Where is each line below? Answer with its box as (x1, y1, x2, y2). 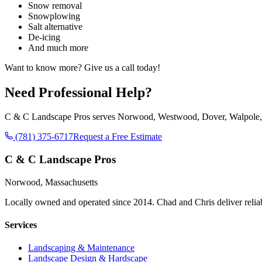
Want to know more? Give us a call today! (5, 62, 160, 73)
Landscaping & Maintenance (28, 243, 135, 253)
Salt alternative (28, 21, 82, 32)
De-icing (28, 32, 60, 42)
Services (5, 220, 37, 230)
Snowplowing (28, 11, 80, 21)
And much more (28, 42, 88, 53)
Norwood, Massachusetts (5, 177, 98, 187)
